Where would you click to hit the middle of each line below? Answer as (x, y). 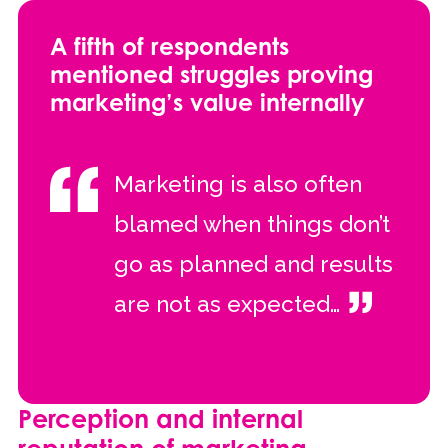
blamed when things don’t (251, 223)
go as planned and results (253, 263)
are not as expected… (226, 303)
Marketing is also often (237, 183)
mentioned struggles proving (211, 73)
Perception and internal (160, 418)
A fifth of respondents (169, 45)
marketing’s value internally (207, 101)
